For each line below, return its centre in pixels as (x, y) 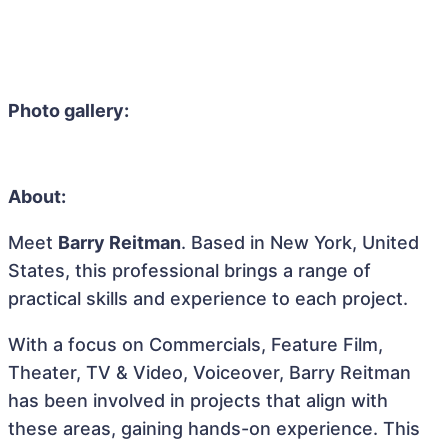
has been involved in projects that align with (198, 400)
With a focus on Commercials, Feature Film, (195, 344)
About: (37, 196)
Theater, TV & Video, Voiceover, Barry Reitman (209, 372)
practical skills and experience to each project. (208, 298)
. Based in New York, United (300, 242)
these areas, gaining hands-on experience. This (214, 428)
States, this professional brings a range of (189, 270)
